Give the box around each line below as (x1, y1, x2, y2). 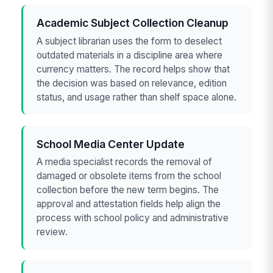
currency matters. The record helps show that (37, 63, 230, 75)
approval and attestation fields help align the (37, 198, 221, 210)
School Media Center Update (37, 137, 185, 151)
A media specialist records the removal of (37, 156, 213, 168)
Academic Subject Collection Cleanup (37, 16, 229, 30)
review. (37, 226, 68, 238)
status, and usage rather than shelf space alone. (37, 91, 237, 103)
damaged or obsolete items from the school (37, 170, 222, 182)
